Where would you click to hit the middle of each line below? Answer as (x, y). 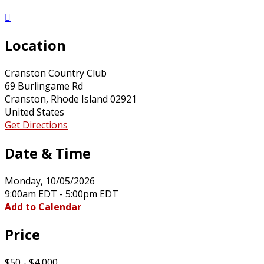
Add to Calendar (43, 207)
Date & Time (48, 153)
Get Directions (36, 125)
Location (35, 45)
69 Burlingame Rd (44, 86)
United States (34, 112)
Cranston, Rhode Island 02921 (71, 99)
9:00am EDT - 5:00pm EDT (62, 194)
